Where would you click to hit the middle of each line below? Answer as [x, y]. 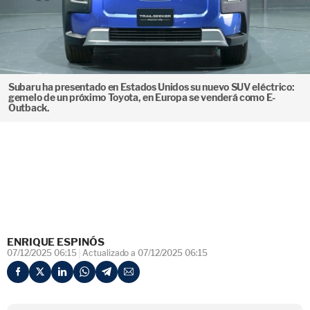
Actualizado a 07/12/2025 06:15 [145, 253]
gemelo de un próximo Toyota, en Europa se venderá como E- [142, 98]
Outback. [29, 108]
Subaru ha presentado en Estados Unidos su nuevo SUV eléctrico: [152, 87]
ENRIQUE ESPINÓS [56, 242]
